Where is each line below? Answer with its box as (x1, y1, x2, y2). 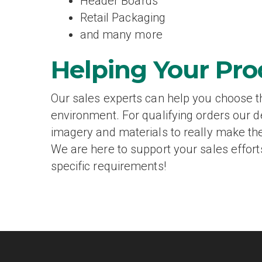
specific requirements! (50, 159, 166, 173)
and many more (80, 27, 163, 42)
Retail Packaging (80, 11, 166, 25)
